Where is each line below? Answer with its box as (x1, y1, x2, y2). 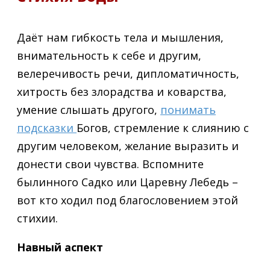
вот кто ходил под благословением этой (17, 192, 238, 207)
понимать (160, 102, 216, 117)
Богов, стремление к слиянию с (77, 120, 249, 135)
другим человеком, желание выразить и (17, 138, 239, 153)
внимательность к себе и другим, (17, 48, 201, 63)
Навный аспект (17, 239, 103, 254)
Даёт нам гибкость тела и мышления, (17, 30, 224, 45)
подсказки (17, 120, 77, 135)
